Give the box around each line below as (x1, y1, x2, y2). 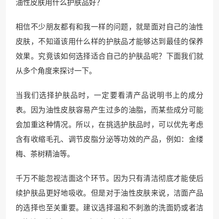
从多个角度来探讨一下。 (16, 67, 96, 75)
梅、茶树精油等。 (16, 150, 74, 158)
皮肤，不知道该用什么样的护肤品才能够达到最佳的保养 (16, 38, 203, 46)
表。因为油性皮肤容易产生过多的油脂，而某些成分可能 (16, 106, 203, 114)
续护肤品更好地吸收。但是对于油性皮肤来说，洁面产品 (16, 189, 203, 197)
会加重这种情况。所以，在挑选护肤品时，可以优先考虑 (16, 121, 203, 129)
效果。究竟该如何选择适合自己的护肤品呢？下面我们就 (16, 52, 203, 61)
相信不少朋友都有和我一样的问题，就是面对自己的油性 (16, 23, 203, 31)
